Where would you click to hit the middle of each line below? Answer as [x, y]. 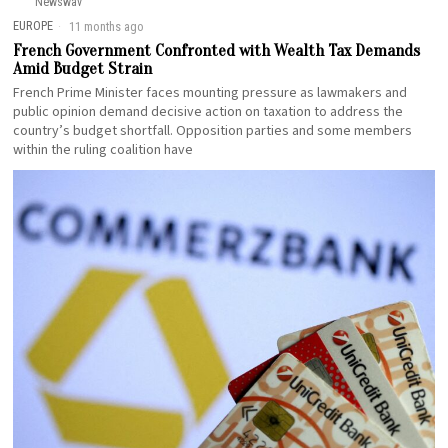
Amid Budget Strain [83, 68]
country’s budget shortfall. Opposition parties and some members [213, 130]
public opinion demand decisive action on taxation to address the [208, 111]
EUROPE [33, 25]
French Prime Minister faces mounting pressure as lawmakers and [210, 92]
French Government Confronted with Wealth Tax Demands [217, 50]
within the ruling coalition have [103, 149]
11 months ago [105, 26]
